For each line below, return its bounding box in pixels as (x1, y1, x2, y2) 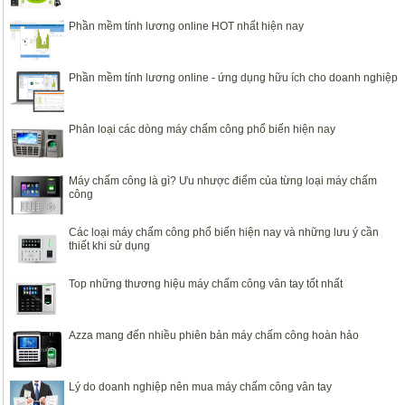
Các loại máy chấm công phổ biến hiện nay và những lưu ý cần (69, 226, 379, 239)
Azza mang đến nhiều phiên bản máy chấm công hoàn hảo (69, 329, 359, 342)
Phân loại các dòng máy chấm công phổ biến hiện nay (69, 123, 335, 136)
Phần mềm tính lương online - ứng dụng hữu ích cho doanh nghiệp (69, 71, 398, 84)
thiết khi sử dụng (69, 240, 150, 252)
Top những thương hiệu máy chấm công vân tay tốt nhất (69, 278, 343, 290)
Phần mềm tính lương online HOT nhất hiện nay (69, 20, 304, 33)
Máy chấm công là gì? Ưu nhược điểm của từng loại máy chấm (69, 174, 377, 187)
